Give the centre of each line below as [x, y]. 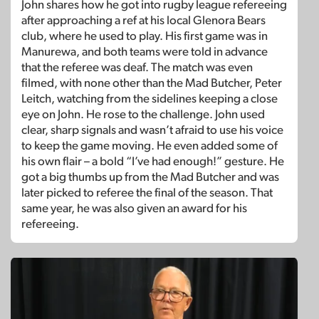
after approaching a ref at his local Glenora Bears [143, 21]
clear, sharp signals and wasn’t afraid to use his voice [152, 130]
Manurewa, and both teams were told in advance [145, 52]
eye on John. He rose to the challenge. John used [143, 115]
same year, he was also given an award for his [134, 209]
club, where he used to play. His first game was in [145, 36]
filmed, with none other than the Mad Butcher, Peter [152, 83]
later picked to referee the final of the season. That [147, 193]
